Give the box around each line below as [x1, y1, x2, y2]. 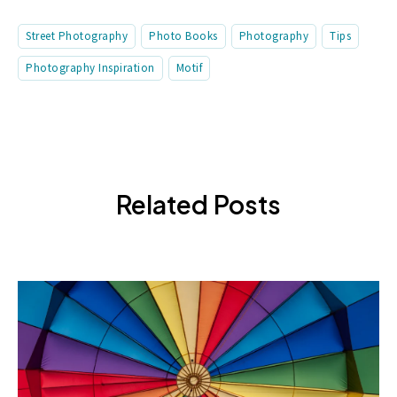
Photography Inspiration [26, 60, 155, 76]
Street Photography [26, 28, 128, 44]
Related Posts [116, 189, 281, 221]
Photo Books [149, 28, 218, 44]
